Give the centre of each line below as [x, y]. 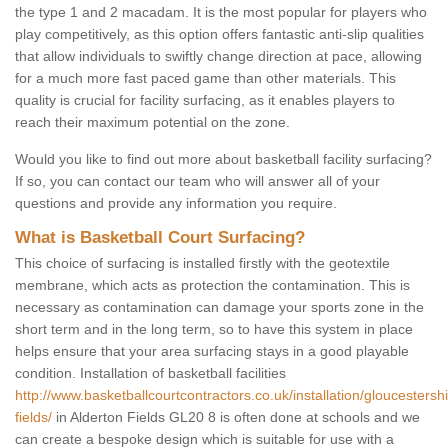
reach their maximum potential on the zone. [152, 122]
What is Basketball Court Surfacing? [160, 238]
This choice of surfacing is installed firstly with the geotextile [202, 263]
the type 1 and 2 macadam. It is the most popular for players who [221, 12]
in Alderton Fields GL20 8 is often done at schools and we [236, 417]
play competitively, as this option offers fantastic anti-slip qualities [219, 34]
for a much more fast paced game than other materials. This [205, 78]
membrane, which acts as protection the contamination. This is [212, 285]
